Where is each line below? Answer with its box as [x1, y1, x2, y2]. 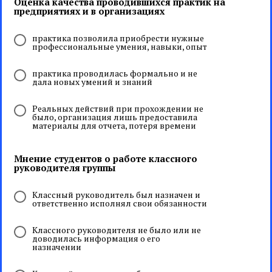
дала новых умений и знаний [32, 76, 152, 87]
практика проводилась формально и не [32, 67, 197, 79]
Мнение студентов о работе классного [14, 152, 197, 165]
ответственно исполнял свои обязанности [32, 197, 207, 209]
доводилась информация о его [32, 233, 160, 244]
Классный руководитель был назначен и [32, 189, 200, 200]
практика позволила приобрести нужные [32, 32, 204, 44]
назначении [32, 241, 81, 253]
